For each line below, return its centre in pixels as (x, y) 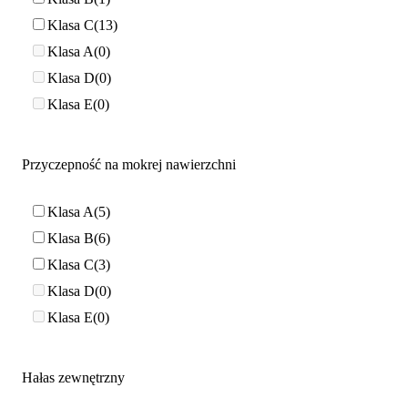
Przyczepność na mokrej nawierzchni (129, 165)
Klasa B (71, 238)
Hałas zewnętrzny (73, 378)
